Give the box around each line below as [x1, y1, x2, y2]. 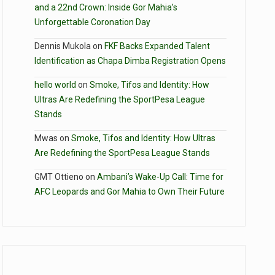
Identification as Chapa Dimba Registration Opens [34, 55, 226, 66]
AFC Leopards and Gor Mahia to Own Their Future [34, 186, 225, 196]
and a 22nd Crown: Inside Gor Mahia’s [34, 2, 177, 12]
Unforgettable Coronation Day [34, 17, 150, 27]
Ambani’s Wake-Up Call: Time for [97, 171, 223, 182]
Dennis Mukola [34, 41, 91, 51]
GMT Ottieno [34, 171, 83, 182]
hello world [34, 79, 76, 90]
